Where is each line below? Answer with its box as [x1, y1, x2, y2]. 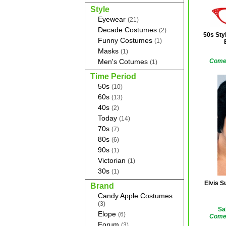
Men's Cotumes [98, 58, 150, 66]
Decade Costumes [98, 26, 159, 34]
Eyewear [98, 15, 128, 23]
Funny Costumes [98, 36, 154, 44]
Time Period [90, 72, 136, 81]
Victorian [98, 156, 128, 164]
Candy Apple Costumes [98, 192, 173, 200]
